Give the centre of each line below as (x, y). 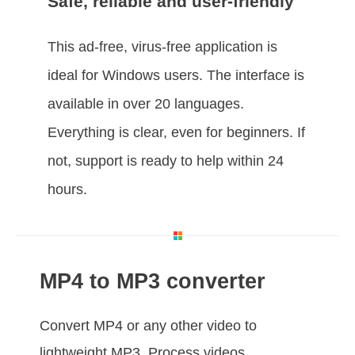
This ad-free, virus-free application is (162, 46)
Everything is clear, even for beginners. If (176, 132)
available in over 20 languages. (146, 103)
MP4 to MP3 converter (153, 281)
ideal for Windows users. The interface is (176, 75)
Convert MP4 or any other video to (148, 326)
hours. (67, 189)
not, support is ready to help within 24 (166, 160)
